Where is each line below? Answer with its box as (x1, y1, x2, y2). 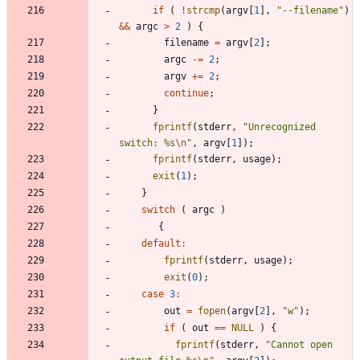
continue (164, 87, 209, 99)
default (141, 237, 181, 249)
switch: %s (119, 137, 175, 149)
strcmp (186, 4, 220, 16)
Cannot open (271, 338, 333, 350)
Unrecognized (248, 121, 316, 133)
